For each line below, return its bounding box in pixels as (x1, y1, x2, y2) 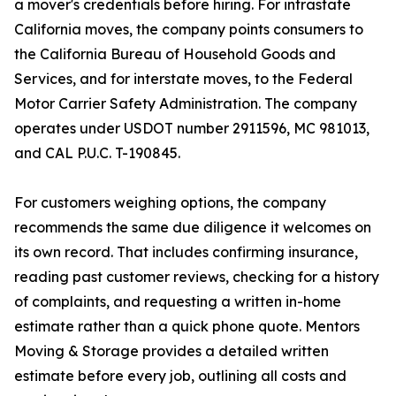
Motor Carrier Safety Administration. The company (14, 95, 357, 113)
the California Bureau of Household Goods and (14, 45, 336, 64)
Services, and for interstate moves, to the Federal (14, 70, 353, 88)
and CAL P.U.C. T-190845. (14, 144, 180, 163)
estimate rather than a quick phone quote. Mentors (14, 317, 360, 336)
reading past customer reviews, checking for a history (14, 268, 379, 286)
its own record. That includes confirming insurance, (14, 243, 358, 262)
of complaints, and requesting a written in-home (14, 293, 341, 311)
